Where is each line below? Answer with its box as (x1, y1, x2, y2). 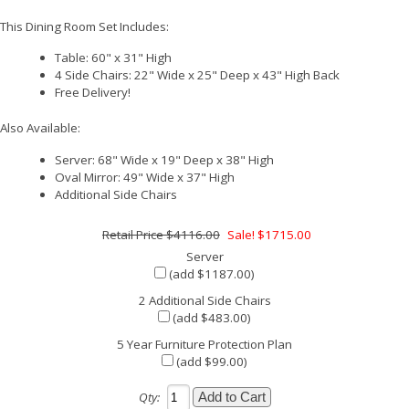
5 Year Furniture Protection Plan (117, 335, 292, 352)
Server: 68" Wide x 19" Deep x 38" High (55, 151, 274, 168)
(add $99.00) (173, 352, 247, 370)
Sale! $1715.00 (227, 225, 311, 243)
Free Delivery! (55, 84, 131, 101)
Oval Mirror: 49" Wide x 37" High (55, 168, 235, 185)
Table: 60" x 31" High (55, 49, 172, 67)
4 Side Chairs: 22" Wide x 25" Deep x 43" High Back (55, 67, 340, 84)
